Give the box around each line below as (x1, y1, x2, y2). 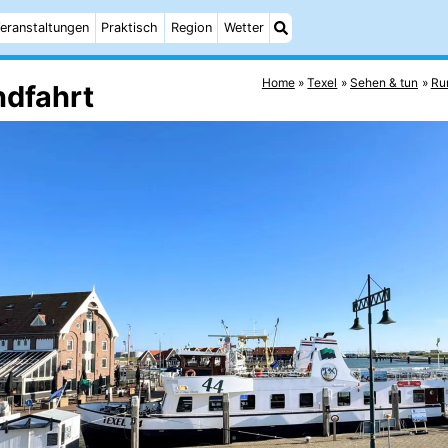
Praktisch (101, 20, 159, 35)
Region (170, 20, 212, 35)
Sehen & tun (350, 74, 419, 90)
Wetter (223, 20, 264, 35)
